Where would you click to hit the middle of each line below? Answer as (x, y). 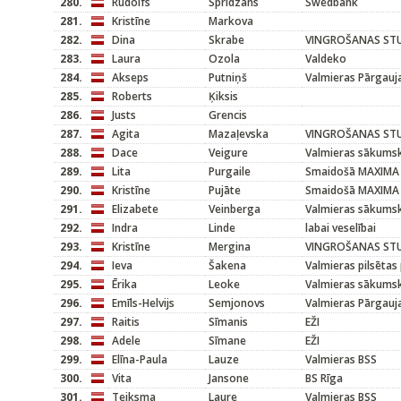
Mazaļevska (239, 134)
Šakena (227, 265)
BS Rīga (324, 378)
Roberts (132, 96)
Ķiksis (223, 96)
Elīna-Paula (140, 359)
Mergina (230, 247)
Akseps (130, 77)
